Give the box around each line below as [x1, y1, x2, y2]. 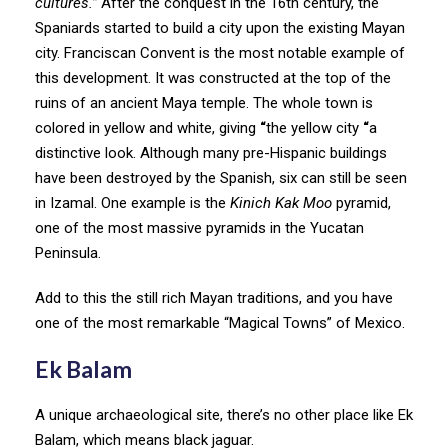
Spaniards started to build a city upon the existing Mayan [35, 18, 405, 37]
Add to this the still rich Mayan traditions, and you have [35, 288, 393, 307]
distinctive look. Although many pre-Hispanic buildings [35, 143, 387, 162]
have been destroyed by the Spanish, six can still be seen [35, 168, 407, 187]
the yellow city [266, 118, 359, 137]
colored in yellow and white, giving [35, 118, 260, 137]
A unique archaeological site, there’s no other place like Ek [35, 405, 413, 424]
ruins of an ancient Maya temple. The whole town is [35, 93, 373, 112]
